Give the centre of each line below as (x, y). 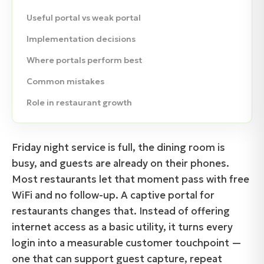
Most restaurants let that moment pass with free (131, 179)
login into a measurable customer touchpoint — (127, 243)
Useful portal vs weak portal (84, 18)
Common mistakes (65, 81)
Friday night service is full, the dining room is (118, 148)
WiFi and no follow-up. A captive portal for (113, 195)
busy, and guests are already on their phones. (121, 164)
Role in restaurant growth (79, 103)
